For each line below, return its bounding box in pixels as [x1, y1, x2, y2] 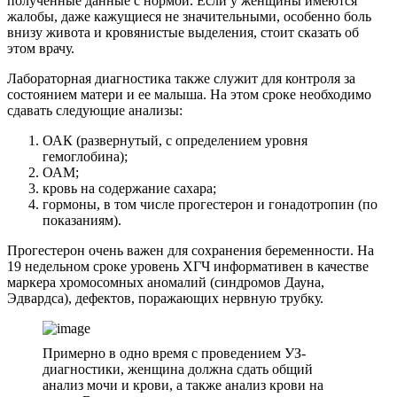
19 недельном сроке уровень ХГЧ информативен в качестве [7, 258, 369, 274]
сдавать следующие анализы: [7, 102, 183, 118]
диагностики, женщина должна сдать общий [43, 361, 313, 377]
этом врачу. [7, 40, 74, 56]
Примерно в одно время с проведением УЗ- [43, 345, 306, 361]
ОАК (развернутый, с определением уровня [43, 132, 307, 148]
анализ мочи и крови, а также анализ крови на [43, 377, 323, 393]
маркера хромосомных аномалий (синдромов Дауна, [7, 274, 324, 290]
